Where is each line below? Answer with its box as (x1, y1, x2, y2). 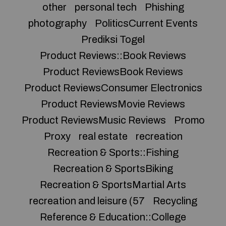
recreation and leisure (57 (29, 195, 145, 206)
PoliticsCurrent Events (95, 18, 198, 29)
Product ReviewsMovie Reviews (41, 98, 185, 109)
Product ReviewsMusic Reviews (21, 115, 166, 126)
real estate (78, 131, 128, 142)
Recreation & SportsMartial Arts (40, 179, 186, 190)
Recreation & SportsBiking (53, 163, 173, 174)
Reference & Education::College (40, 211, 186, 222)
